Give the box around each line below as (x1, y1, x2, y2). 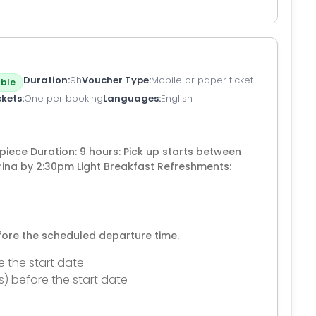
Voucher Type (82, 73, 149, 87)
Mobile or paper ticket (151, 73, 253, 87)
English (161, 92, 193, 105)
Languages (103, 92, 159, 105)
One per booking (24, 92, 103, 105)
